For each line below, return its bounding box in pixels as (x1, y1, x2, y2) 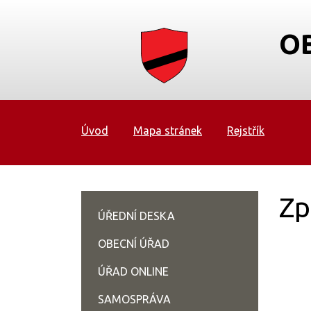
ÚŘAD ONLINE (98, 265, 169, 278)
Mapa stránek (133, 124, 202, 137)
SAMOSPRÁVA (98, 293, 171, 305)
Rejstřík (227, 124, 264, 137)
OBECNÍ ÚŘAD (98, 237, 169, 250)
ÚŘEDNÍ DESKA (98, 210, 175, 222)
